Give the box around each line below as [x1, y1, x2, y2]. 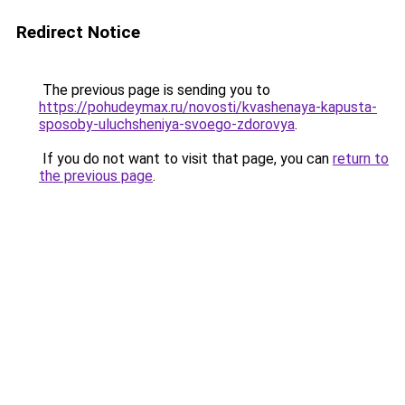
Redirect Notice [16, 22, 140, 42]
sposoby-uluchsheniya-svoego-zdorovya [39, 116, 295, 133]
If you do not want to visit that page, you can [39, 150, 333, 167]
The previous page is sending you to [39, 81, 270, 99]
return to [333, 150, 389, 167]
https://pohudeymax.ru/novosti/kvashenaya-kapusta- [39, 99, 377, 116]
